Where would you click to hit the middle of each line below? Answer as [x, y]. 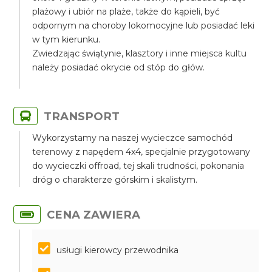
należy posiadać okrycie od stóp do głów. [119, 67]
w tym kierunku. [66, 39]
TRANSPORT [82, 116]
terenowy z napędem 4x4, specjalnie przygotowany [141, 152]
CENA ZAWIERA [94, 215]
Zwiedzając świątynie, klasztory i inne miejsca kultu [140, 53]
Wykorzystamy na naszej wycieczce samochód [133, 138]
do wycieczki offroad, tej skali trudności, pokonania [138, 166]
